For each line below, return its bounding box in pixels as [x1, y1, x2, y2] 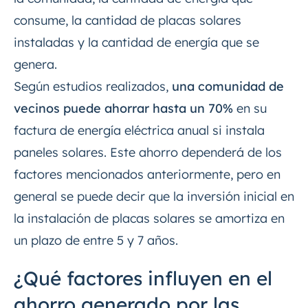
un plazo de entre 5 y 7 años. [14, 232, 178, 249]
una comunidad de [172, 78, 284, 95]
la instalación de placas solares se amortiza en [14, 210, 285, 227]
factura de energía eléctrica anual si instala [14, 122, 265, 139]
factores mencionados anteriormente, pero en [14, 166, 280, 183]
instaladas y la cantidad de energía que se [14, 34, 259, 51]
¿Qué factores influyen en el [14, 266, 272, 291]
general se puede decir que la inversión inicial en [14, 188, 294, 205]
